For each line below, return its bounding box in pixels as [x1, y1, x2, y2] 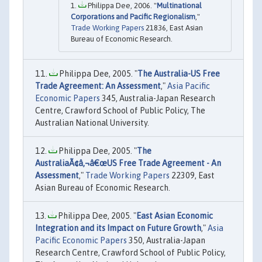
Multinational [157, 1, 202, 11]
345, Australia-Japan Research [100, 94, 215, 104]
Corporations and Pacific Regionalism [71, 12, 195, 22]
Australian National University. [35, 118, 149, 128]
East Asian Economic [136, 211, 213, 221]
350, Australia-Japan [127, 236, 205, 246]
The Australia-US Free [137, 69, 220, 79]
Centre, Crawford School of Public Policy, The [35, 106, 205, 116]
